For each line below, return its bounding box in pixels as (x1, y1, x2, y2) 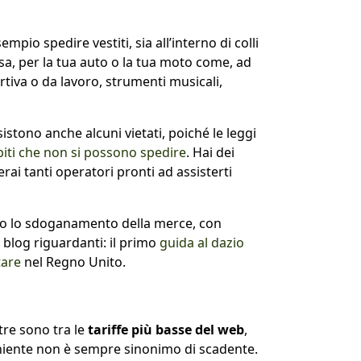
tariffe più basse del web (88, 320, 244, 338)
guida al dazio (160, 233, 244, 251)
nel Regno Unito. (21, 252, 126, 271)
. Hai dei (186, 143, 234, 161)
